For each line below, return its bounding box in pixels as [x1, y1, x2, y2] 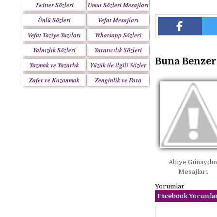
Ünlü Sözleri [38, 15, 71, 24]
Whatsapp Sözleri [95, 31, 142, 39]
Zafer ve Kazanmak [29, 76, 80, 84]
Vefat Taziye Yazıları [28, 31, 81, 39]
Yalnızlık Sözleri [33, 46, 76, 54]
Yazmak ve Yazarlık [30, 61, 79, 69]
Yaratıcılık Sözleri [94, 46, 142, 54]
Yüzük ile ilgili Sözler [90, 61, 147, 69]
